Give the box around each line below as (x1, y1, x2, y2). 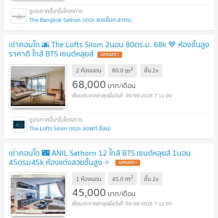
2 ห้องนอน (76, 66, 101, 75)
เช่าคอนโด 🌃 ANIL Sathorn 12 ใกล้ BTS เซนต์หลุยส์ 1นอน (9, 146, 191, 159)
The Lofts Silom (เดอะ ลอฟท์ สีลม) (29, 123, 111, 133)
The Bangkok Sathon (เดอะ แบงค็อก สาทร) (29, 15, 132, 24)
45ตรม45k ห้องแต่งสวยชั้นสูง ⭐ (9, 155, 111, 168)
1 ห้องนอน (76, 174, 101, 183)
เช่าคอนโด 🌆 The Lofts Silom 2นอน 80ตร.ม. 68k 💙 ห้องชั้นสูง (9, 38, 209, 51)
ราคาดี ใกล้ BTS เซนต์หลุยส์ (9, 47, 93, 60)
